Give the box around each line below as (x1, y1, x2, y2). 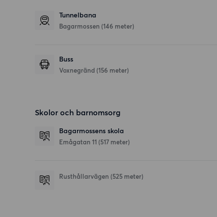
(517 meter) (98, 138, 130, 146)
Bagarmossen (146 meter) (59, 22, 134, 31)
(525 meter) (110, 172, 143, 181)
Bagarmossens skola (59, 127, 124, 136)
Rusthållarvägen (59, 172, 110, 181)
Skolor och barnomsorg (35, 108, 121, 118)
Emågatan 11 (59, 138, 98, 146)
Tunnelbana (59, 11, 96, 20)
